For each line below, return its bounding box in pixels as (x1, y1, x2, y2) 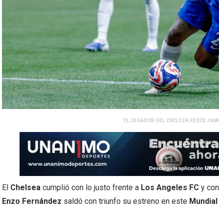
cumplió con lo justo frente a (41, 183, 141, 192)
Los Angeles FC (141, 183, 199, 192)
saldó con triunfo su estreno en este (62, 197, 189, 206)
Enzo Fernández (2, 197, 62, 206)
